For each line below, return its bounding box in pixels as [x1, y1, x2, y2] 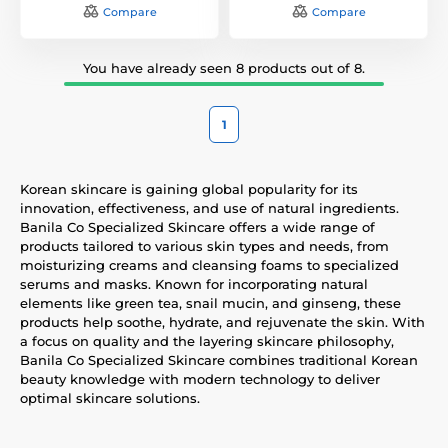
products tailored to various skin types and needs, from [20, 237, 389, 254]
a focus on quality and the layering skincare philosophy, [20, 332, 394, 349]
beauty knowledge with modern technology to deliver [20, 370, 380, 387]
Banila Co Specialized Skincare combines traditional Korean [20, 351, 418, 368]
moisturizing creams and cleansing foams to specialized [20, 256, 399, 273]
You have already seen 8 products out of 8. [83, 59, 365, 76]
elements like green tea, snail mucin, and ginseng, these [20, 294, 401, 311]
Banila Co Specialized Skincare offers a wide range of [20, 218, 375, 235]
